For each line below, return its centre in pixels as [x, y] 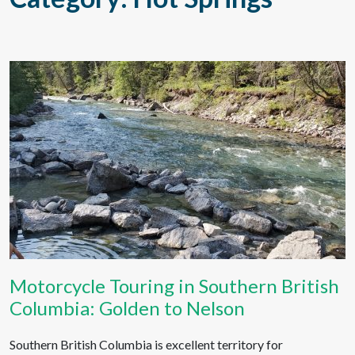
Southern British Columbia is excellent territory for [146, 344]
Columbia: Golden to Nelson [127, 308]
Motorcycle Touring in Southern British [174, 286]
